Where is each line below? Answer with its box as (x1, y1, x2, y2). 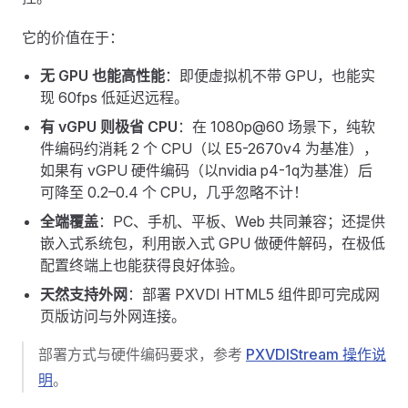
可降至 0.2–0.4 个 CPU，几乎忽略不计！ (40, 183, 308, 201)
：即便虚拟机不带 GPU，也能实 (165, 66, 375, 85)
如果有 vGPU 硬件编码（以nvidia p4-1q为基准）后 (40, 161, 372, 179)
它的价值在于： (22, 28, 124, 46)
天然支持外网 (40, 285, 127, 303)
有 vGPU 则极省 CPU (40, 117, 178, 136)
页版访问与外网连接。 (40, 307, 186, 325)
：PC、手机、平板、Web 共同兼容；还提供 (98, 212, 385, 230)
